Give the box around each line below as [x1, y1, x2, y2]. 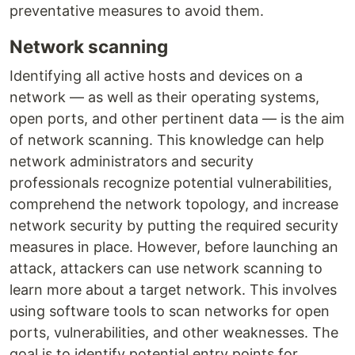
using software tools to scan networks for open [10, 303, 330, 320]
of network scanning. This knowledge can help [10, 132, 324, 149]
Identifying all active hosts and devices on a [10, 67, 303, 85]
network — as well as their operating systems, [10, 89, 319, 106]
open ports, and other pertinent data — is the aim [10, 110, 345, 128]
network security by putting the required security [10, 217, 338, 235]
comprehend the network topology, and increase [10, 196, 338, 213]
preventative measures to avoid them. [10, 2, 264, 20]
